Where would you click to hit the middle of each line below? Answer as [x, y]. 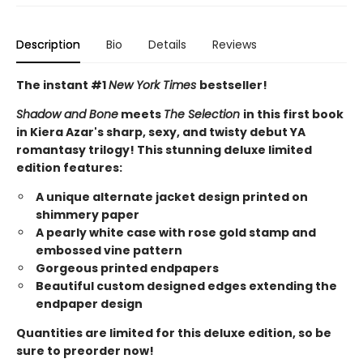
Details [167, 45]
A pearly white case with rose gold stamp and [176, 233]
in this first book [293, 115]
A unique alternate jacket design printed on [172, 197]
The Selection [203, 115]
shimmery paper [88, 215]
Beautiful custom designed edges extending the [186, 286]
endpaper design [89, 304]
